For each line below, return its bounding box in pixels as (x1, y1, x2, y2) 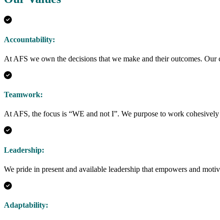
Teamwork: (4, 90, 43, 99)
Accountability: (4, 35, 55, 44)
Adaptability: (4, 201, 48, 210)
